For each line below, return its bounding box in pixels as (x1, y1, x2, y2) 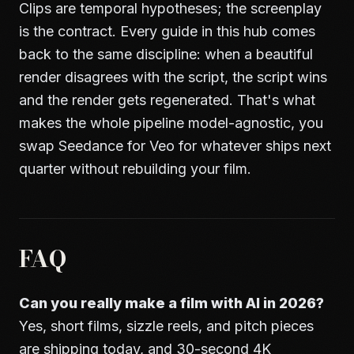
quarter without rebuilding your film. (19, 160, 251, 177)
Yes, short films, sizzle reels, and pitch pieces (19, 318, 314, 334)
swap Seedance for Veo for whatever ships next (19, 137, 331, 154)
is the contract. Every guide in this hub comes (19, 23, 315, 40)
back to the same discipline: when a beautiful (19, 46, 313, 62)
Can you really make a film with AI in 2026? (19, 295, 324, 311)
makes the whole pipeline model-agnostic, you (19, 115, 323, 131)
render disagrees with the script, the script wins (19, 69, 327, 85)
